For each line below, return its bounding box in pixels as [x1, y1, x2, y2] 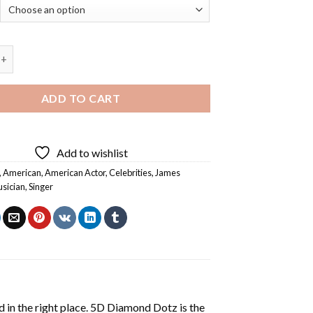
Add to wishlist [57, 145, 129, 159]
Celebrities [109, 166, 152, 178]
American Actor [45, 166, 106, 178]
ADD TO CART [41, 91, 121, 105]
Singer [29, 180, 54, 192]
